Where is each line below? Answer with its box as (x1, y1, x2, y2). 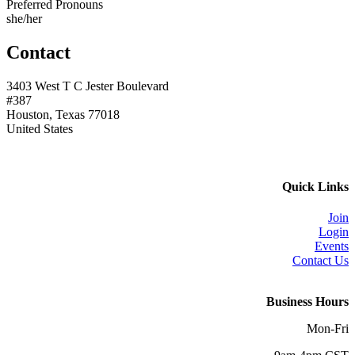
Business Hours (266, 295, 349, 309)
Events (315, 239, 349, 254)
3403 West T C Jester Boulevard (6, 78, 169, 93)
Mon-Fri (307, 322, 349, 336)
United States (6, 121, 73, 136)
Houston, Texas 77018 (6, 107, 120, 121)
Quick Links (282, 179, 349, 193)
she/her (6, 11, 42, 25)
